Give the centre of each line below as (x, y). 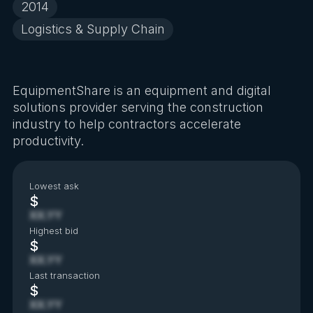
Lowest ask (54, 186)
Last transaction (64, 275)
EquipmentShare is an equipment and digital (141, 90)
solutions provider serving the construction (138, 107)
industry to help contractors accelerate (126, 124)
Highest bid (53, 231)
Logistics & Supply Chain (93, 29)
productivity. (48, 141)
